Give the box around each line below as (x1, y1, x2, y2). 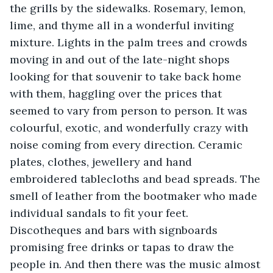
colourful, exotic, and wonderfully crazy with (10, 120, 251, 135)
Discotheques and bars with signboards (10, 222, 221, 237)
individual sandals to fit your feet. (10, 205, 191, 220)
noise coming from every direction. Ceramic (10, 137, 246, 152)
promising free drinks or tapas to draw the (10, 239, 237, 254)
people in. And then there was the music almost (10, 257, 263, 271)
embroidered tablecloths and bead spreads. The (10, 171, 263, 186)
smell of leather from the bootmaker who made (10, 188, 260, 203)
